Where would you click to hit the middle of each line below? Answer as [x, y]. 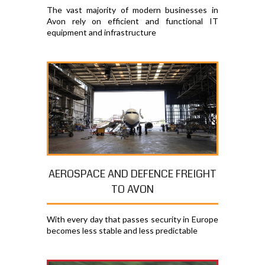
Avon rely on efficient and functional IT [132, 21]
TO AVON [132, 190]
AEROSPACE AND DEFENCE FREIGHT [132, 174]
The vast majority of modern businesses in [132, 10]
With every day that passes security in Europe [132, 219]
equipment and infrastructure [101, 33]
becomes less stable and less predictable [122, 231]
